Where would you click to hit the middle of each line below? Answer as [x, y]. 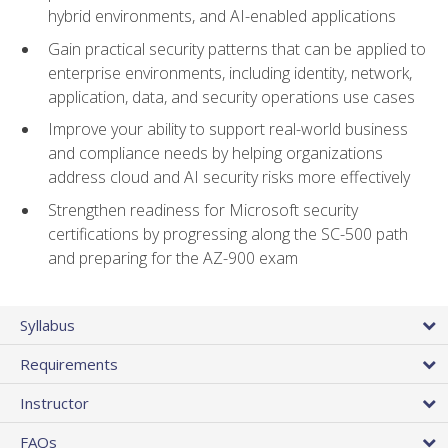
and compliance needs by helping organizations [215, 153]
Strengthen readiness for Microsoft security [203, 209]
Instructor [54, 402]
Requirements [69, 363]
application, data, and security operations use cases [231, 96]
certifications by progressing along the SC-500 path [228, 233]
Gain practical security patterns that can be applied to [237, 48]
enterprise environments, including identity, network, [230, 72]
